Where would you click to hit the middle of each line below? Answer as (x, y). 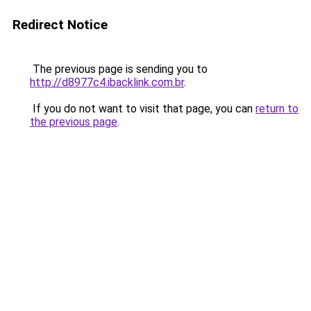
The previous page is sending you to (119, 69)
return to (277, 109)
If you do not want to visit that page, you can (143, 109)
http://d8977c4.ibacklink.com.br (107, 82)
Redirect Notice (60, 25)
